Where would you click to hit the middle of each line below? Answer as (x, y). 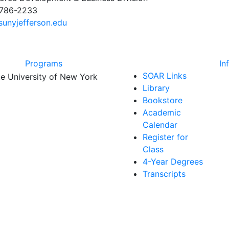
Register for (165, 137)
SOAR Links (165, 76)
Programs (44, 63)
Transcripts (164, 174)
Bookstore (163, 100)
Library (156, 88)
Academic (162, 112)
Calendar (160, 125)
